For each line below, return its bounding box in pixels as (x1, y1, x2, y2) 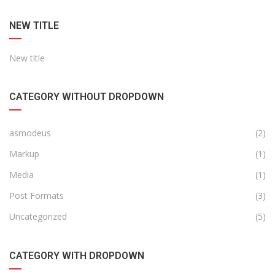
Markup (9, 148, 39, 160)
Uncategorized (9, 211, 67, 223)
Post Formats (9, 190, 64, 202)
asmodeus (9, 127, 51, 139)
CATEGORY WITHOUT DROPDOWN (9, 91, 164, 103)
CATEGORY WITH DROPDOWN (9, 250, 144, 262)
